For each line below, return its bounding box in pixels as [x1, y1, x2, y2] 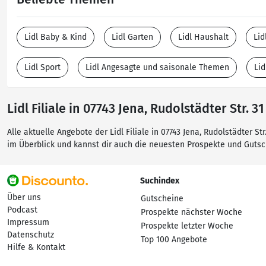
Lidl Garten [112, 32, 153, 42]
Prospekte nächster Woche [141, 207, 242, 217]
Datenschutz [7, 230, 54, 240]
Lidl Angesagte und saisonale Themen [85, 62, 229, 72]
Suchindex [140, 176, 179, 186]
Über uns [7, 192, 41, 202]
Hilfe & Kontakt [7, 242, 65, 252]
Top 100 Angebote [141, 235, 207, 245]
